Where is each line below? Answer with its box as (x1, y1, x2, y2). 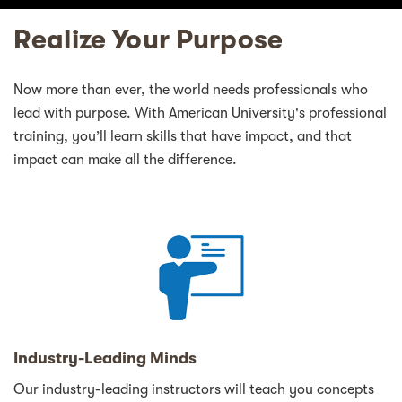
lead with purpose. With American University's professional (13, 105, 387, 122)
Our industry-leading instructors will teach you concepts (13, 380, 374, 398)
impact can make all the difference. (13, 152, 237, 169)
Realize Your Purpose (13, 24, 283, 56)
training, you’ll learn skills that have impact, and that (13, 128, 352, 145)
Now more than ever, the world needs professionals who (13, 82, 368, 99)
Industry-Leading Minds (13, 348, 197, 367)
